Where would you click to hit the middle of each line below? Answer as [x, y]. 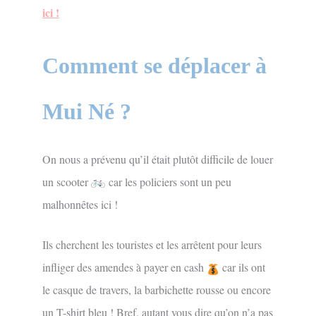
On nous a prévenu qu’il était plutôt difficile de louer [158, 159]
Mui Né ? [87, 111]
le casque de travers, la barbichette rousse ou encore [157, 290]
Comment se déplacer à [154, 65]
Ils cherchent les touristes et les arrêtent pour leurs [152, 245]
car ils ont [242, 267]
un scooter [67, 181]
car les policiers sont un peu [168, 181]
